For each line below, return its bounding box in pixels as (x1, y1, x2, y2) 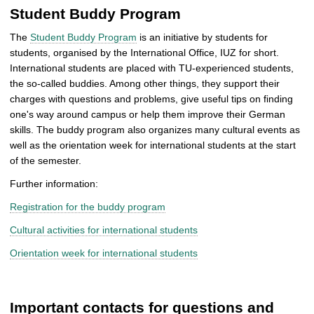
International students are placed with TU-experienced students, (10, 62, 294, 74)
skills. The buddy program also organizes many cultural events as (10, 124, 300, 136)
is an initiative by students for (137, 32, 268, 43)
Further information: (10, 178, 98, 190)
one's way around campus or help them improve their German (10, 109, 285, 121)
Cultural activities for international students (10, 224, 198, 236)
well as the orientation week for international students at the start (10, 139, 296, 151)
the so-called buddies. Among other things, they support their (10, 78, 280, 90)
